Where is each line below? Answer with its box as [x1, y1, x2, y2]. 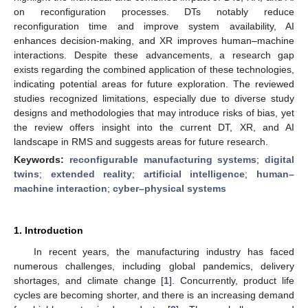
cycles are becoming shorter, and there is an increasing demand [14, 289, 294, 300]
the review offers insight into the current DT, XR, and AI [14, 121, 294, 133]
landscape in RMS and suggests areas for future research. [14, 135, 268, 147]
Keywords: [14, 153, 69, 165]
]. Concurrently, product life [169, 274, 295, 286]
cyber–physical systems [113, 182, 226, 194]
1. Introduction [14, 224, 83, 236]
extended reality [50, 168, 133, 179]
